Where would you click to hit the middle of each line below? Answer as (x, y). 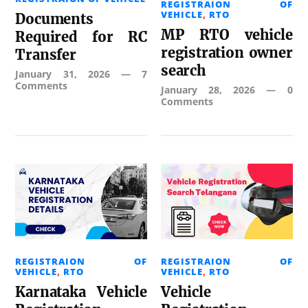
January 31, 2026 (63, 74)
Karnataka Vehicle (81, 291)
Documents (54, 19)
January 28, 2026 (208, 90)
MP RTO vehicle (227, 35)
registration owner (227, 53)
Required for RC (81, 36)
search (184, 71)
